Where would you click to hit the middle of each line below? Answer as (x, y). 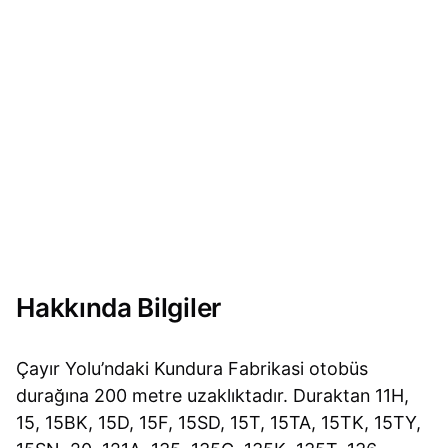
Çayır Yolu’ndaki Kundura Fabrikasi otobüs (192, 368)
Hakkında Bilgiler (118, 308)
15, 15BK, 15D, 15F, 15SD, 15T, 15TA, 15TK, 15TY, (219, 422)
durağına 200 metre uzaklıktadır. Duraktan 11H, (213, 395)
